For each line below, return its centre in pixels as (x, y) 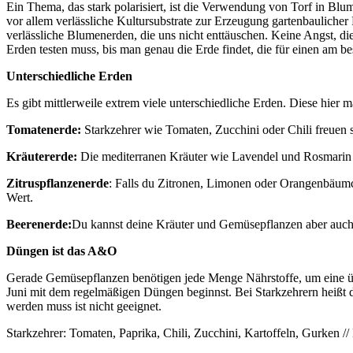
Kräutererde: (43, 156)
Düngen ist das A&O (61, 251)
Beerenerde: (39, 224)
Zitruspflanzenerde (58, 183)
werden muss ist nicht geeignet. (85, 306)
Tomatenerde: (44, 129)
